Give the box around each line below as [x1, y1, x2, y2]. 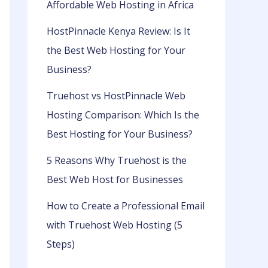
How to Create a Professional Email [47, 199, 205, 213]
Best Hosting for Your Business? [47, 127, 193, 141]
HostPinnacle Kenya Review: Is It [47, 25, 190, 38]
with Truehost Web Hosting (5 [47, 218, 182, 232]
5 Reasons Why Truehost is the [47, 154, 187, 167]
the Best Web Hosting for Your [47, 44, 185, 57]
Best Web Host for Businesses [47, 173, 183, 187]
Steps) [47, 237, 75, 251]
